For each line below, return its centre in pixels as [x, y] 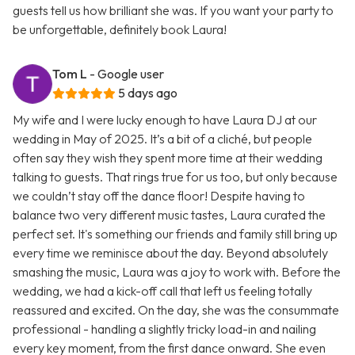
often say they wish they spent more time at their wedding [168, 158]
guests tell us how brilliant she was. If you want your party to [173, 11]
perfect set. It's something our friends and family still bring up [175, 234]
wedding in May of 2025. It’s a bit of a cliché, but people [162, 139]
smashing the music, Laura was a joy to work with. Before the [177, 272]
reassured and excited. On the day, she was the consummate [176, 310]
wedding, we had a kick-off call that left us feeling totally [162, 291]
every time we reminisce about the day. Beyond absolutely [170, 253]
